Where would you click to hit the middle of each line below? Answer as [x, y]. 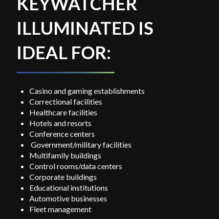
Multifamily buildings [66, 155]
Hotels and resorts [61, 123]
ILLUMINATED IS [85, 28]
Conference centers [62, 134]
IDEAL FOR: [64, 53]
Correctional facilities [66, 102]
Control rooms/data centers [76, 166]
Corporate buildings [63, 177]
